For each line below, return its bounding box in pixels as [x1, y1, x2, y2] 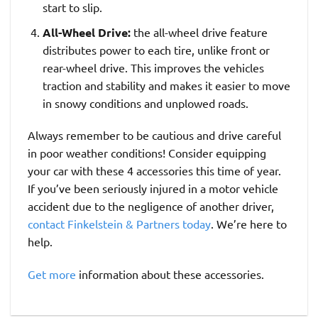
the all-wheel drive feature [130, 24, 268, 39]
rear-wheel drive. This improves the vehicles [42, 60, 264, 75]
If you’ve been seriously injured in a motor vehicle [28, 181, 278, 196]
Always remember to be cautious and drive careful [28, 128, 281, 143]
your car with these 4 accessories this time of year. [28, 163, 281, 178]
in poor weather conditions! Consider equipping [28, 146, 266, 160]
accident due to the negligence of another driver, [28, 199, 274, 214]
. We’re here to [211, 216, 287, 231]
